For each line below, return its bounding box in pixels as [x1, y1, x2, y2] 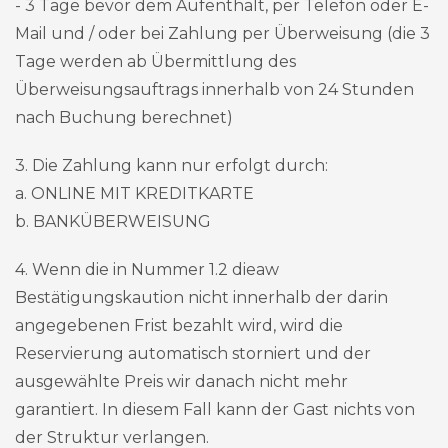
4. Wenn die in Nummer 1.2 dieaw [15, 260, 279, 279]
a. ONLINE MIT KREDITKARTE [15, 184, 254, 203]
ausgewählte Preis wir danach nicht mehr [15, 372, 348, 391]
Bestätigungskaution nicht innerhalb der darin [15, 288, 388, 307]
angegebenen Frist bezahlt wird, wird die [15, 316, 343, 335]
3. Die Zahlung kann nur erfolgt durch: [15, 156, 328, 175]
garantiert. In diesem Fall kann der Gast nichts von [15, 400, 415, 419]
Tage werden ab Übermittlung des [15, 52, 296, 71]
